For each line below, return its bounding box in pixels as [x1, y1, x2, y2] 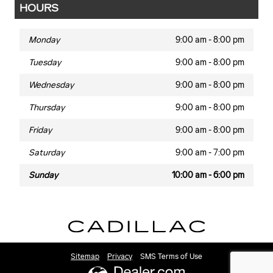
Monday [29, 35, 60, 46]
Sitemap [71, 252, 99, 261]
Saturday [29, 147, 65, 158]
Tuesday [29, 57, 61, 68]
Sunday [29, 170, 58, 181]
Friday [29, 125, 52, 136]
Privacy [107, 252, 132, 261]
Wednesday [29, 80, 74, 91]
